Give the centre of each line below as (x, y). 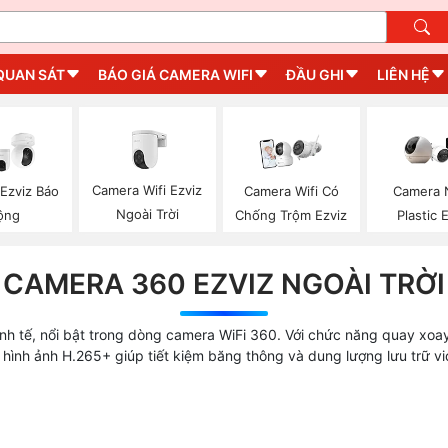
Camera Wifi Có (291, 190)
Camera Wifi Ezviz (147, 190)
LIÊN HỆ (403, 74)
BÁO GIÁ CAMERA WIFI (175, 74)
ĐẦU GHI (315, 74)
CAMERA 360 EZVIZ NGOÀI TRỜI (224, 283)
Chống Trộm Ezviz (291, 214)
